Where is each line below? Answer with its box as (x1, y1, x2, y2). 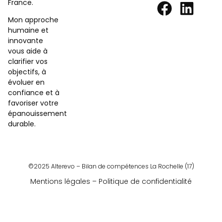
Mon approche (8, 15, 58, 25)
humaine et (8, 25, 49, 36)
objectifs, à (8, 67, 46, 77)
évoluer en (8, 77, 45, 88)
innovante (8, 36, 43, 46)
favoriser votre (8, 98, 58, 109)
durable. (8, 119, 36, 129)
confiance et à (8, 88, 59, 98)
